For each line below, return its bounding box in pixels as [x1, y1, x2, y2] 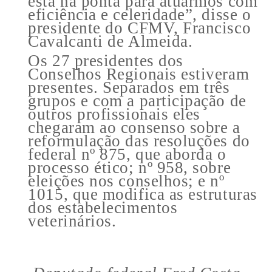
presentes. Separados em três [28, 78, 230, 97]
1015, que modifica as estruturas [28, 185, 257, 203]
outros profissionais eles [28, 104, 200, 123]
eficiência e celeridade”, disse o [28, 5, 251, 24]
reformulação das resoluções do [28, 131, 250, 150]
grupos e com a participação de [28, 91, 246, 110]
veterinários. [28, 211, 117, 230]
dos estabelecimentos [28, 198, 178, 217]
